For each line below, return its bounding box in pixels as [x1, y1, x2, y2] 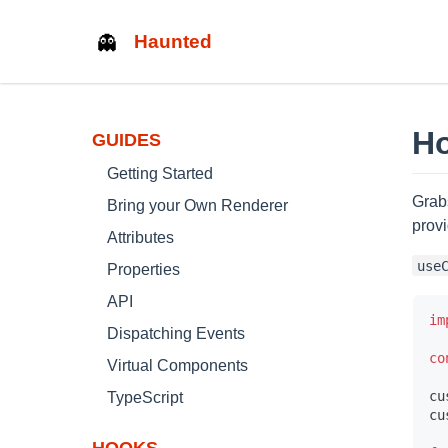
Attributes [107, 229, 174, 246]
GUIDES [92, 130, 161, 150]
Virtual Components [107, 357, 248, 374]
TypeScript [107, 389, 183, 406]
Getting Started [107, 165, 213, 182]
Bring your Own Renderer [107, 197, 288, 214]
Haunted [134, 30, 212, 52]
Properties [107, 261, 180, 278]
